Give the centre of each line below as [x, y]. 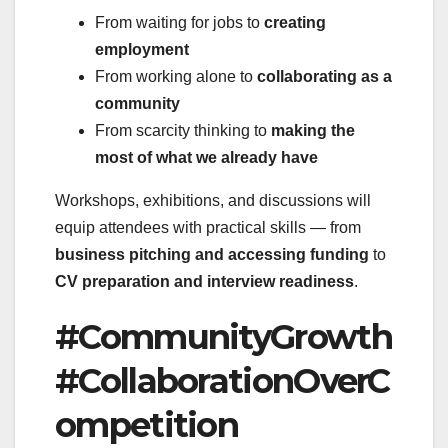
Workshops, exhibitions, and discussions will [213, 201]
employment [142, 50]
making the [313, 131]
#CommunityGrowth [223, 337]
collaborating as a [324, 77]
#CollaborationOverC [222, 381]
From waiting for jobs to [179, 23]
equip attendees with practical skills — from [208, 228]
